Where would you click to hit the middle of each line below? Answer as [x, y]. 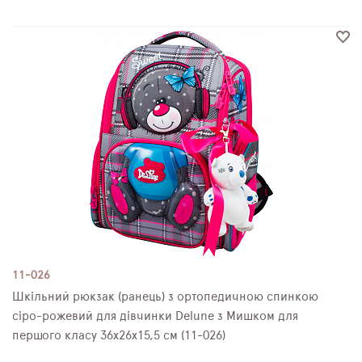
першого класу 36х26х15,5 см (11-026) [119, 335]
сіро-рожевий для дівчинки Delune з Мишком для [155, 316]
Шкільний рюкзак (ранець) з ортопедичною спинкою [165, 297]
